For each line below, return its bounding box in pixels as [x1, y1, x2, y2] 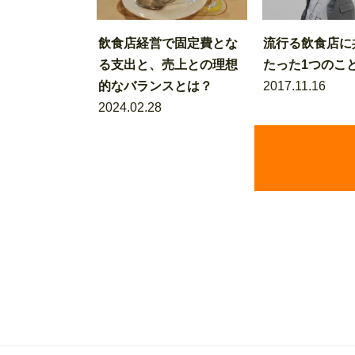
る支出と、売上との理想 [97, 58, 238, 71]
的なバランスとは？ [97, 79, 212, 93]
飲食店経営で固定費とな [97, 36, 238, 50]
